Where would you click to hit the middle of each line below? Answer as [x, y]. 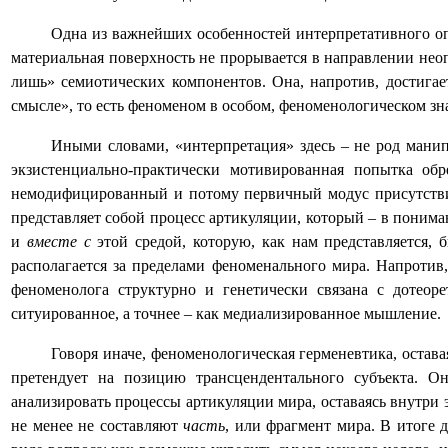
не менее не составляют [97, 426]
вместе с [58, 242]
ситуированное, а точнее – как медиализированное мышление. [226, 314]
